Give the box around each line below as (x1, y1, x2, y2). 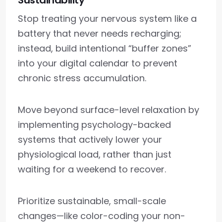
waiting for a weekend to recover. (18, 163, 166, 175)
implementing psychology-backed (18, 118, 171, 131)
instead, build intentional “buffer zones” (18, 42, 191, 55)
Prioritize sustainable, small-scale (18, 195, 166, 207)
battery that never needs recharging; (18, 27, 181, 40)
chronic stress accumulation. (18, 72, 146, 84)
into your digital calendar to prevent (18, 57, 177, 69)
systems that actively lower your (18, 133, 162, 146)
